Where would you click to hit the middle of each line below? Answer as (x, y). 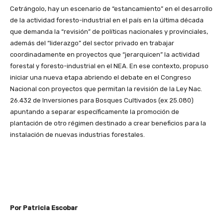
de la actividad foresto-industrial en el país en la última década (107, 20)
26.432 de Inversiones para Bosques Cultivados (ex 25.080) (102, 101)
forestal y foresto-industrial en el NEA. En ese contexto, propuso (109, 66)
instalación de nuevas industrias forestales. (77, 135)
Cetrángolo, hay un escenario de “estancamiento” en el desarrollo (111, 9)
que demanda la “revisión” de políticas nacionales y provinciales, (109, 32)
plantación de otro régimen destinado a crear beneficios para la (108, 123)
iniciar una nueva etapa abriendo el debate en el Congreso (101, 78)
